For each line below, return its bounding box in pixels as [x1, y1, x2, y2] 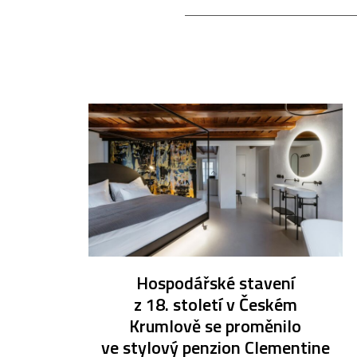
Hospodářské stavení [135, 269, 295, 296]
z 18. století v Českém [133, 290, 297, 318]
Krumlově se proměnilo [129, 312, 302, 339]
